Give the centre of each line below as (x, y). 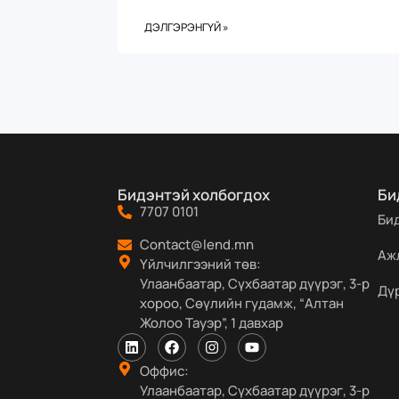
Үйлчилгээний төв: (200, 264)
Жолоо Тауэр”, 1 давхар (212, 323)
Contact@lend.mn (197, 244)
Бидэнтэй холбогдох (194, 195)
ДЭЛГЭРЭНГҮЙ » (187, 27)
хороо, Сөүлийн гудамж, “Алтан (242, 303)
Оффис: (164, 371)
